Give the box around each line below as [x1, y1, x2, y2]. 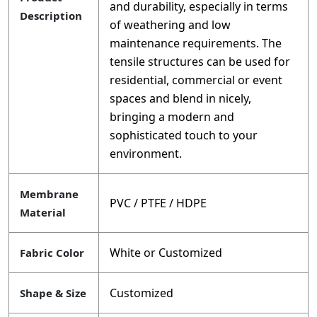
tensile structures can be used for [110, 54, 290, 70]
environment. [110, 146, 182, 162]
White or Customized [110, 245, 222, 261]
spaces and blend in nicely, [110, 91, 251, 107]
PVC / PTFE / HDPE [110, 195, 207, 212]
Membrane [20, 187, 79, 202]
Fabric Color [20, 246, 84, 260]
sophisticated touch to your [110, 127, 258, 144]
